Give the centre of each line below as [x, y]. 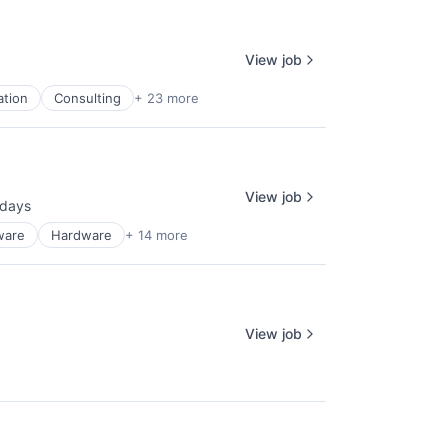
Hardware [81, 235]
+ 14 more [156, 235]
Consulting [87, 98]
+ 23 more [166, 98]
